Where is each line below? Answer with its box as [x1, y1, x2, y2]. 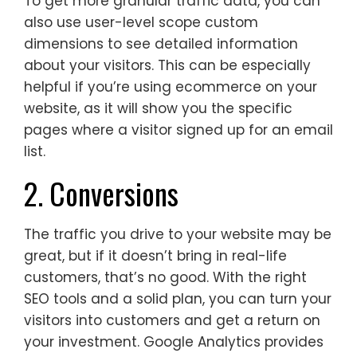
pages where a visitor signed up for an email [24, 120, 333, 139]
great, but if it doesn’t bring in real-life [24, 245, 287, 265]
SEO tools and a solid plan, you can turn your [24, 288, 331, 308]
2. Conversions [24, 171, 178, 215]
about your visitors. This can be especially [24, 55, 311, 75]
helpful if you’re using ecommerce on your [24, 76, 317, 96]
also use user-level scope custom [24, 12, 258, 32]
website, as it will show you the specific [24, 98, 292, 118]
